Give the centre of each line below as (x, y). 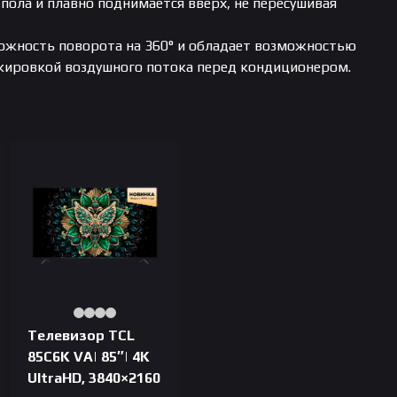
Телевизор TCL (81, 335)
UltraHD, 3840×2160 (93, 378)
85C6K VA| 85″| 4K (88, 356)
